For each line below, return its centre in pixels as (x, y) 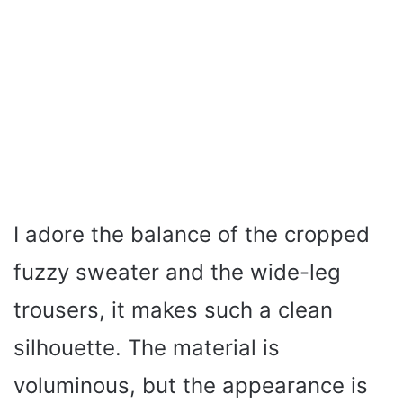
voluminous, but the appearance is (191, 386)
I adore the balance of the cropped (192, 235)
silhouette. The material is (147, 348)
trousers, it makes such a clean (173, 310)
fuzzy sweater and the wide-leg (177, 273)
